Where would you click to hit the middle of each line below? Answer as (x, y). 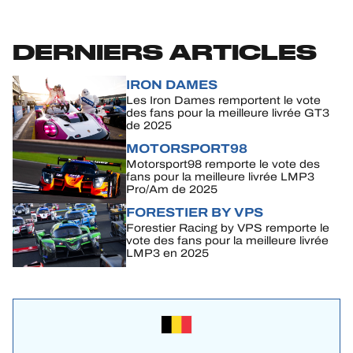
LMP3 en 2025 (167, 253)
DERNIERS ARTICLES (165, 51)
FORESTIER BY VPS (195, 212)
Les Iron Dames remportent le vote (223, 100)
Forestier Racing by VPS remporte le (228, 228)
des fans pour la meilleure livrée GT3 (228, 113)
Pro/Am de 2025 (172, 189)
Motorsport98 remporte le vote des (223, 164)
